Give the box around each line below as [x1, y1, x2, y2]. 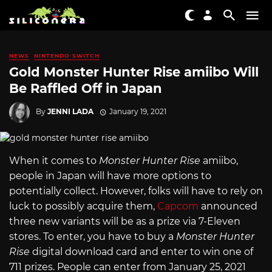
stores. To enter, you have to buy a [9, 230, 176, 242]
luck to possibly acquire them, [9, 200, 157, 212]
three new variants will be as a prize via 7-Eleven [9, 215, 240, 227]
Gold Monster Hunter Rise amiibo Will [9, 64, 259, 80]
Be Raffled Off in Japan [9, 81, 162, 97]
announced [199, 200, 257, 212]
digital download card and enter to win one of [30, 245, 253, 257]
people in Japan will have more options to [9, 169, 211, 182]
